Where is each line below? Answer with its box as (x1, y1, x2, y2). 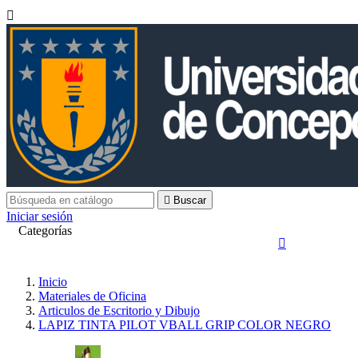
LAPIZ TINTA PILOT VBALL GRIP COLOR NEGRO (38, 318, 331, 332)
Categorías (18, 224, 72, 238)
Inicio (38, 275, 67, 289)
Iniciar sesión (6, 209, 73, 224)
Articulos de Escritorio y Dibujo (38, 304, 200, 318)
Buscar (173, 194, 206, 207)
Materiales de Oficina (38, 289, 146, 304)
